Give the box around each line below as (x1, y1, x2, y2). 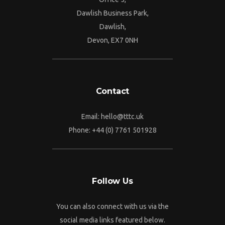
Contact (95, 86, 130, 96)
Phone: (68, 126, 92, 134)
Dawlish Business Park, (76, 9, 149, 17)
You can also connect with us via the (56, 202, 169, 210)
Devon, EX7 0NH (87, 36, 138, 44)
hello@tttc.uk (101, 112, 144, 121)
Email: (81, 112, 101, 121)
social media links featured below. (60, 215, 165, 224)
